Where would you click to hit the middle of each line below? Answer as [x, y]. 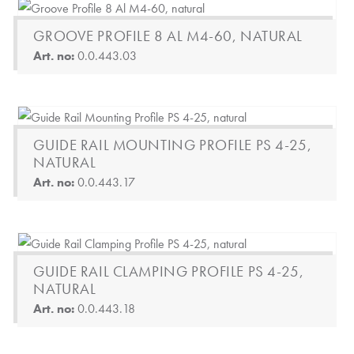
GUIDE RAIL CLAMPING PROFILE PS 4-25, [169, 271]
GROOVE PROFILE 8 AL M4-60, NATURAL [168, 36]
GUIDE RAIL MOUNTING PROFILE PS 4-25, [173, 145]
